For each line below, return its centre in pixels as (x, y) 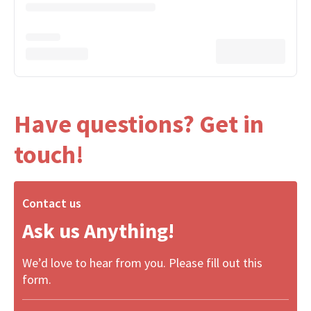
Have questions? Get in (139, 124)
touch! (49, 154)
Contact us (52, 203)
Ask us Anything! (98, 230)
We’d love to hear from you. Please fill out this (142, 263)
